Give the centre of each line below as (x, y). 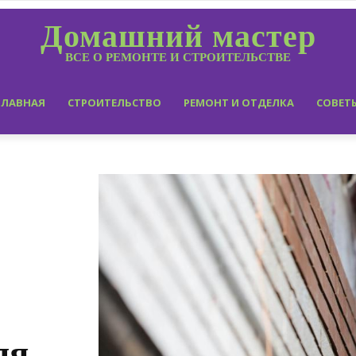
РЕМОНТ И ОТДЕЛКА (239, 103)
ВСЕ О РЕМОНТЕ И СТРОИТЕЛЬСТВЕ (178, 57)
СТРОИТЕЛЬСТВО (114, 103)
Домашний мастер (178, 36)
